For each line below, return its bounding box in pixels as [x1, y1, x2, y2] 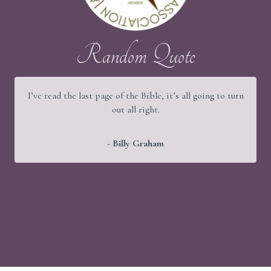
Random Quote [76, 39, 195, 71]
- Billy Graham [107, 137, 164, 149]
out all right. [111, 103, 160, 116]
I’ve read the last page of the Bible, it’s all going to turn [27, 89, 244, 102]
